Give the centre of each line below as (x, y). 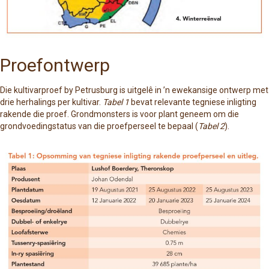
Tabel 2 (211, 126)
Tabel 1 (116, 102)
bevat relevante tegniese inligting (193, 102)
